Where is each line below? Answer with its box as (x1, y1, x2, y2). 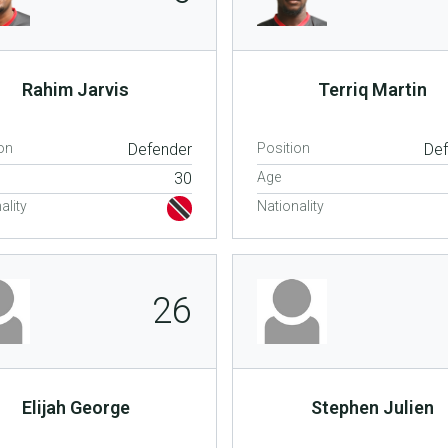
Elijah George (21, 396, 130, 418)
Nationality (256, 197, 324, 214)
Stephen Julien (310, 396, 434, 418)
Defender (127, 139, 192, 159)
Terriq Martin (317, 79, 427, 100)
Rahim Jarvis (22, 79, 130, 100)
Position (256, 139, 310, 156)
